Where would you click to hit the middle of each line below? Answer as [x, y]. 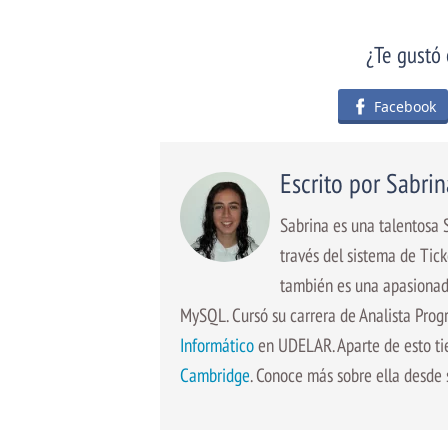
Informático [217, 344]
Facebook [405, 106]
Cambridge [215, 374]
